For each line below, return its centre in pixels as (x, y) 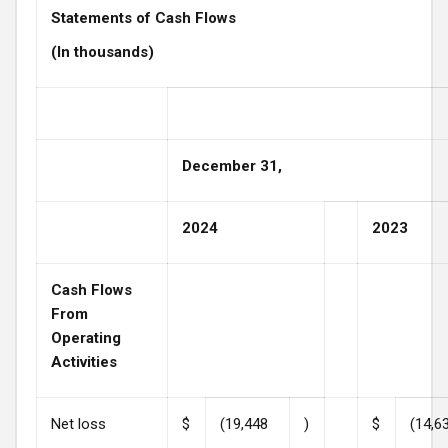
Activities (84, 361)
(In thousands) (102, 51)
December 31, (232, 165)
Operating (86, 337)
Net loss (78, 423)
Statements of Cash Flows (143, 18)
